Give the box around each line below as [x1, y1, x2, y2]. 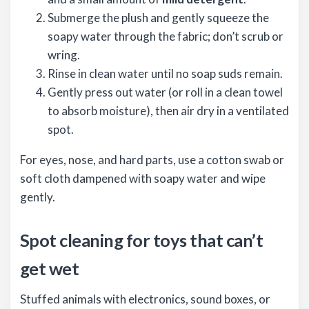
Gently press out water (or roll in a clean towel [48, 85, 283, 100]
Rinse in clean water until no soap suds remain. [48, 66, 283, 81]
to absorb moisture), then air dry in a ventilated [48, 103, 289, 119]
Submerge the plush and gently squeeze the [48, 10, 269, 26]
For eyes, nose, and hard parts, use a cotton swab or [20, 152, 284, 168]
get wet [20, 258, 79, 279]
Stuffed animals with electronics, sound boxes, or [20, 291, 270, 306]
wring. [48, 48, 80, 63]
